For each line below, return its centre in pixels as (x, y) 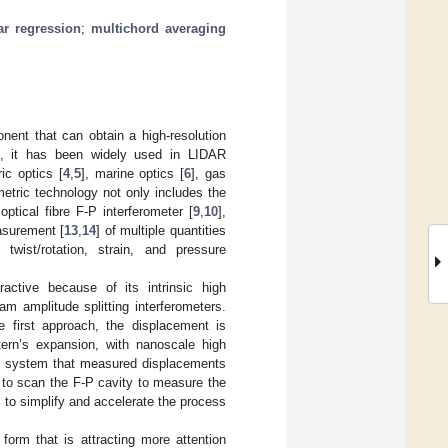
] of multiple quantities (161, 230)
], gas (209, 173)
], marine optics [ (132, 173)
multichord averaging (158, 28)
